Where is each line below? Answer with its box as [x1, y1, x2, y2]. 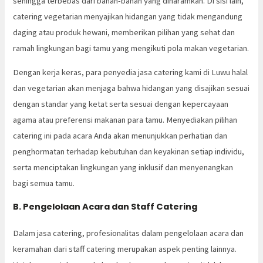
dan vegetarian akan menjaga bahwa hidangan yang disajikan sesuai [13, 83, 250, 94]
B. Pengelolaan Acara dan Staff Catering [13, 201, 198, 213]
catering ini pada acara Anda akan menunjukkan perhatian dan [13, 130, 228, 141]
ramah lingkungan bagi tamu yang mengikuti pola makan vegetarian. [13, 42, 249, 53]
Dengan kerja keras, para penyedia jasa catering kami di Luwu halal [13, 67, 248, 78]
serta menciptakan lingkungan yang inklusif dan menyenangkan [13, 162, 234, 173]
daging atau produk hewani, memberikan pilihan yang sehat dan [13, 26, 235, 38]
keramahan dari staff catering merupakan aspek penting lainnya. [13, 244, 237, 255]
